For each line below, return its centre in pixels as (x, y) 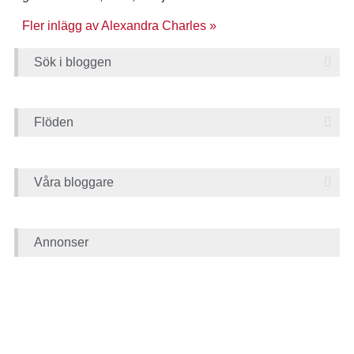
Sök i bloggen (73, 62)
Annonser (61, 242)
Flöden (54, 122)
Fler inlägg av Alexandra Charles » (119, 26)
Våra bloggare (74, 182)
